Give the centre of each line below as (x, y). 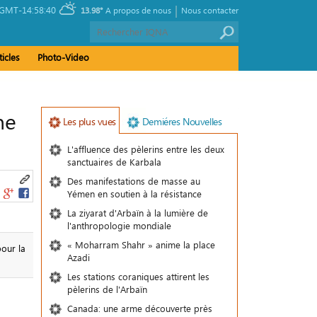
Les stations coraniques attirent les (138, 276)
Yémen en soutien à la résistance (134, 194)
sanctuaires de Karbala (114, 162)
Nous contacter (210, 10)
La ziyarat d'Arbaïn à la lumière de (137, 213)
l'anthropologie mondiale (119, 225)
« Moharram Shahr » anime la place (141, 244)
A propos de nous (138, 10)
